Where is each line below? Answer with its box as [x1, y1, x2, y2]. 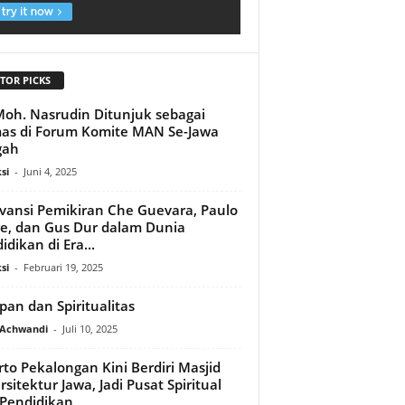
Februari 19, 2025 [23, 259, 103, 274]
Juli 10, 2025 [61, 321, 118, 335]
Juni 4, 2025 [23, 164, 77, 178]
